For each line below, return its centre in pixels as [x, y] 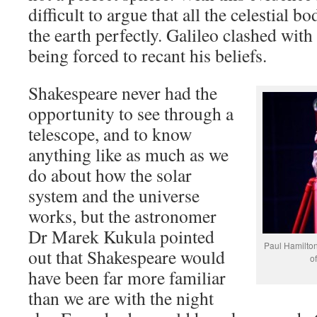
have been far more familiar [127, 277]
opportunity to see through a [131, 113]
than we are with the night [121, 298]
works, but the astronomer [122, 216]
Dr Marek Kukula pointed [121, 236]
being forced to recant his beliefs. [148, 55]
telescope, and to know [110, 134]
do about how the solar [110, 175]
